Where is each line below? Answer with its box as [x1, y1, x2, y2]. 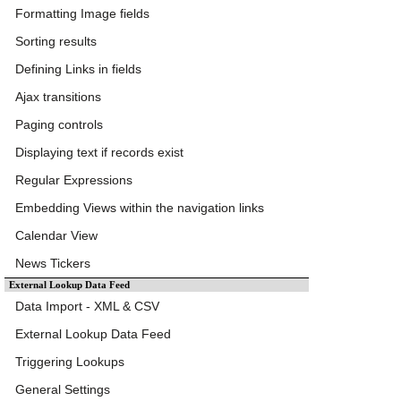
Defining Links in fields [15, 62, 141, 77]
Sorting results [15, 34, 97, 49]
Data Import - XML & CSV [15, 299, 159, 314]
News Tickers [15, 256, 90, 271]
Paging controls [15, 117, 103, 132]
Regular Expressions [15, 173, 132, 188]
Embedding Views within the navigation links [15, 200, 264, 216]
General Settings [15, 382, 110, 397]
